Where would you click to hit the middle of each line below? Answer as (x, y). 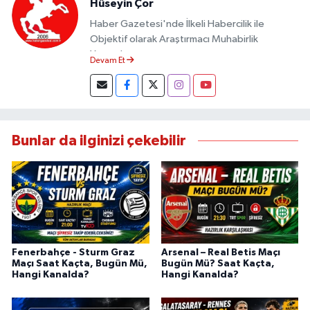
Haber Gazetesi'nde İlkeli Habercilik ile (177, 24)
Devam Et (108, 61)
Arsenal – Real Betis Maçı (220, 252)
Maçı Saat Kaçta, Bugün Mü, (80, 263)
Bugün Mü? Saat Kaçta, (218, 263)
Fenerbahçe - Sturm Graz (73, 252)
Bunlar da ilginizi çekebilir (99, 141)
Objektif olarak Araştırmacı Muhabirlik (174, 39)
